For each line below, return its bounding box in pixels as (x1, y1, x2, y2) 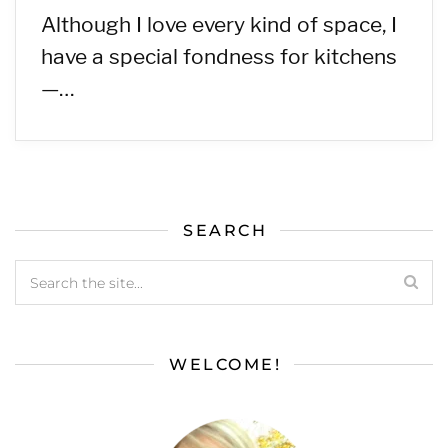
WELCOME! (169, 354, 281, 374)
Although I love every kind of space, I (41, 11, 397, 37)
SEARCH (183, 220, 267, 240)
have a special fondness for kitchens (41, 43, 397, 69)
